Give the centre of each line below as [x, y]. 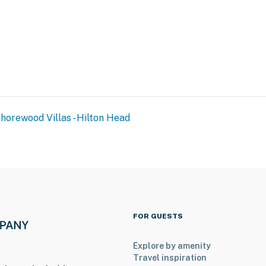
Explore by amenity [172, 246]
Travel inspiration [170, 258]
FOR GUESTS [158, 216]
